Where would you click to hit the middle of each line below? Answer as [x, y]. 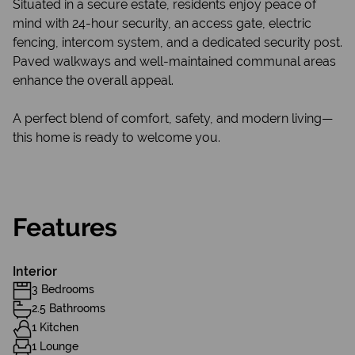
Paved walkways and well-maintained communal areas [174, 61]
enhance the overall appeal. [93, 80]
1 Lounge [55, 346]
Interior [35, 271]
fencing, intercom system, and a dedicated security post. [177, 42]
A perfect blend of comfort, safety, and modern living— [173, 118]
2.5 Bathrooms [69, 308]
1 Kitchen [55, 327]
